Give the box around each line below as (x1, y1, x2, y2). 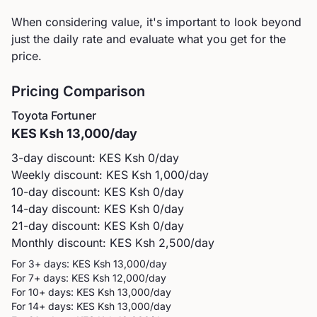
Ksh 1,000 (132, 168, 185, 182)
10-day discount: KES (11, 185, 129, 199)
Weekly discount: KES (11, 168, 132, 182)
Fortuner (51, 108, 96, 122)
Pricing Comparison (11, 83, 145, 100)
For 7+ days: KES (11, 272, 90, 284)
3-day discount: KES (11, 151, 125, 165)
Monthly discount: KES (11, 236, 135, 250)
